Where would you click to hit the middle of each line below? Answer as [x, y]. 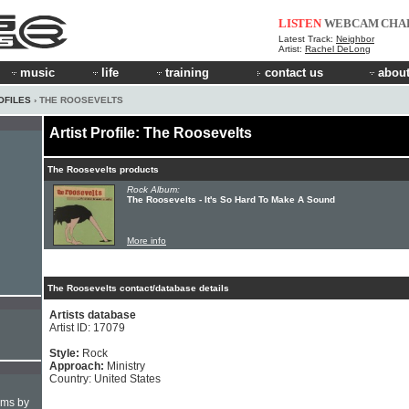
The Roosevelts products [103, 169]
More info [147, 241]
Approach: [78, 366]
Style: [66, 353]
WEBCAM [351, 23]
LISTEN [300, 23]
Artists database [93, 315]
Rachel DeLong [338, 49]
